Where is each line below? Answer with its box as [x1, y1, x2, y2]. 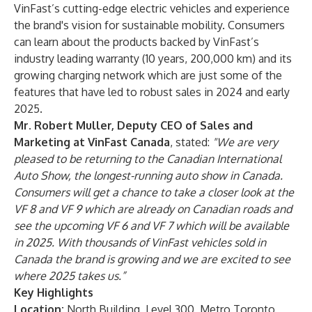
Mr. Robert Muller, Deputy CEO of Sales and [14, 118, 253, 132]
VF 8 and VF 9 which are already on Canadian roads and [14, 202, 292, 216]
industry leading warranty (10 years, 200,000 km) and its [14, 52, 292, 65]
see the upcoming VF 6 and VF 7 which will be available [14, 219, 289, 233]
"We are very [212, 135, 278, 149]
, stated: [170, 135, 212, 149]
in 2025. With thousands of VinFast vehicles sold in [14, 235, 266, 249]
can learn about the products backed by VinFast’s [14, 35, 259, 49]
